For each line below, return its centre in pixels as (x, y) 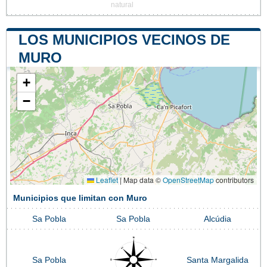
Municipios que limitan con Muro (80, 198)
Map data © (142, 179)
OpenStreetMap (188, 179)
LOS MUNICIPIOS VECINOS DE (124, 39)
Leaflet (106, 179)
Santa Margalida (218, 260)
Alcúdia (218, 219)
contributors (234, 179)
